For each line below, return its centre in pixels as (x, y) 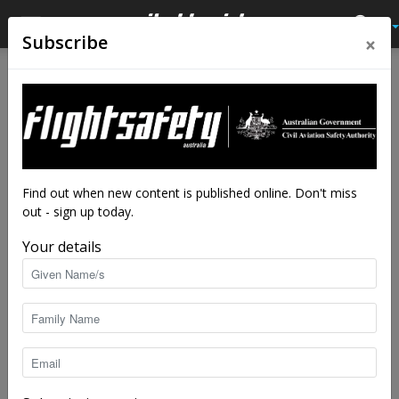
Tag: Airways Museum (124, 94)
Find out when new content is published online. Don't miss (190, 193)
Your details (62, 247)
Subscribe (65, 42)
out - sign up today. (78, 212)
